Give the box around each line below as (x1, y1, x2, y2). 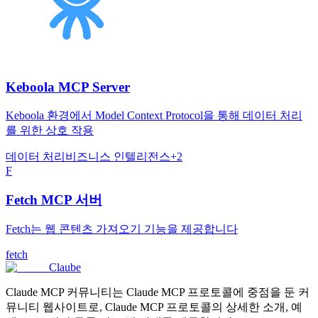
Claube (49, 261, 81, 274)
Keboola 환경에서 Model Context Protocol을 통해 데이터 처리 (6, 109, 302, 121)
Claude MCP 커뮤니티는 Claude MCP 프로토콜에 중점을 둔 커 (6, 286, 309, 299)
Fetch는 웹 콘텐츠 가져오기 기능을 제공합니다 (6, 223, 238, 236)
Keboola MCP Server (6, 79, 130, 95)
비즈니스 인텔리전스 (65, 150, 170, 163)
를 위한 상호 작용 (6, 124, 94, 136)
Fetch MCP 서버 (6, 192, 102, 207)
